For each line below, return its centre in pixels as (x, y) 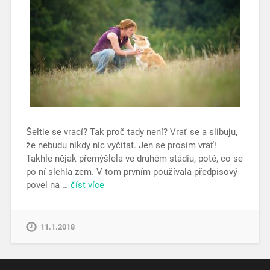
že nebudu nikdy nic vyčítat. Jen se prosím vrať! (121, 145)
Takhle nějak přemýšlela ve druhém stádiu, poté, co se (134, 158)
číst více (87, 185)
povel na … (48, 185)
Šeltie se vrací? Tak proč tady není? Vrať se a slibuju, (131, 132)
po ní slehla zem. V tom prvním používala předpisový (131, 171)
